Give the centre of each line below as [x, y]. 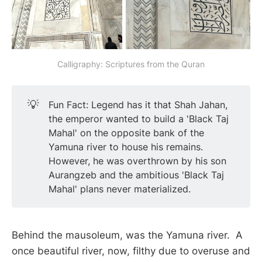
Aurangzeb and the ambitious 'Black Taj [136, 175]
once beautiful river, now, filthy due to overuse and [131, 251]
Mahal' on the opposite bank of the [126, 132]
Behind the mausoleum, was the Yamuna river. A [127, 235]
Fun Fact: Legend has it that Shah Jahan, [138, 104]
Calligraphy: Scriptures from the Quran [131, 64]
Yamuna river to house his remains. [125, 146]
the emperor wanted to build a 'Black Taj [138, 118]
